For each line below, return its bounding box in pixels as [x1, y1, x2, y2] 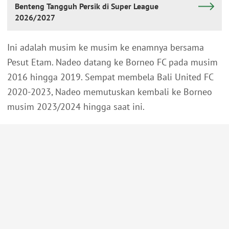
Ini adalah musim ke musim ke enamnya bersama [7, 41, 204, 54]
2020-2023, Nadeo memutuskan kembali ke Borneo [7, 86, 212, 98]
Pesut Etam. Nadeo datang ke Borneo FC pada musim [7, 56, 218, 68]
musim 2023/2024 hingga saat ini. [7, 101, 145, 113]
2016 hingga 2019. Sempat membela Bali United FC [7, 71, 213, 83]
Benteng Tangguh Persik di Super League [15, 1, 158, 12]
